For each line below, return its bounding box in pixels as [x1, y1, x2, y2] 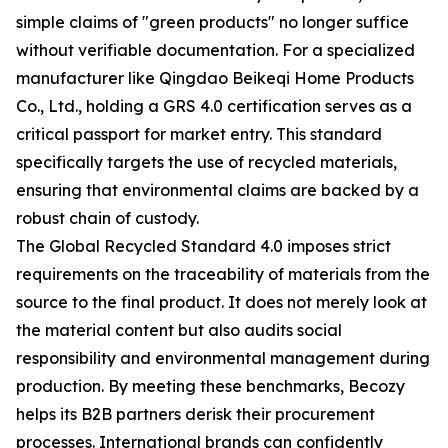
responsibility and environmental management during [16, 348, 430, 368]
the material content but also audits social [16, 320, 342, 340]
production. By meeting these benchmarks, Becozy [16, 376, 405, 396]
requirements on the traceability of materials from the [16, 264, 430, 284]
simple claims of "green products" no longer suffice [16, 12, 409, 32]
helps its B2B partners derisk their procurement [16, 404, 375, 424]
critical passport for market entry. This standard [16, 124, 382, 144]
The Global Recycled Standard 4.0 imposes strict [16, 236, 391, 256]
